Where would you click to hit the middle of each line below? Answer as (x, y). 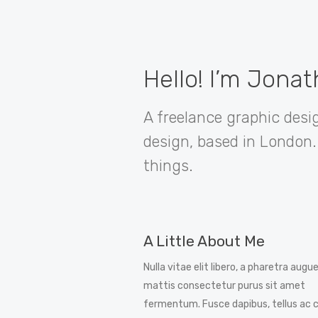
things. (168, 166)
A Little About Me (204, 241)
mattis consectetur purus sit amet (224, 286)
